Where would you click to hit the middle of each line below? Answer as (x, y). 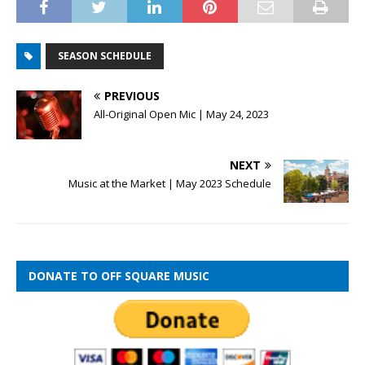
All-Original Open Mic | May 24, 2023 (181, 114)
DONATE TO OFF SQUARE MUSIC (119, 276)
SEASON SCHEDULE (105, 55)
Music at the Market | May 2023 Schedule (170, 183)
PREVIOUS (132, 95)
